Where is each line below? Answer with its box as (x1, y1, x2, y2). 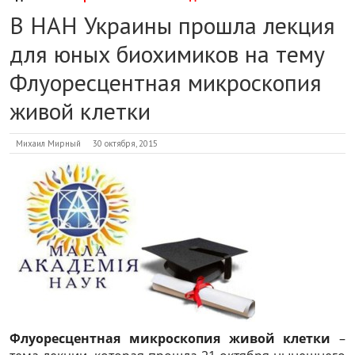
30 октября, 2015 (93, 138, 158, 149)
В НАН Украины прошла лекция (10, 10, 335, 40)
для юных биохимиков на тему (10, 38, 325, 69)
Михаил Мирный (16, 138, 81, 149)
